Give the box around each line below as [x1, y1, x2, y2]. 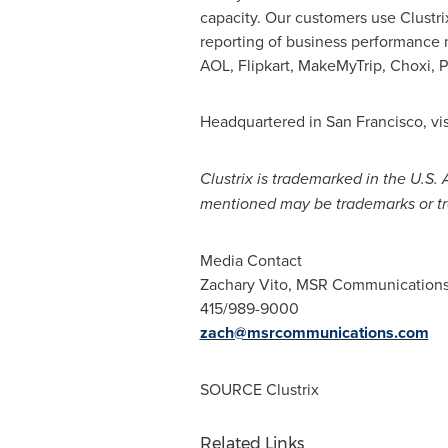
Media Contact [199, 249, 302, 271]
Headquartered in [199, 110, 326, 132]
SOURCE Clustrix [199, 378, 319, 400]
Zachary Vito [199, 273, 288, 295]
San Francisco [325, 110, 423, 132]
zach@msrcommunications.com [199, 321, 429, 344]
